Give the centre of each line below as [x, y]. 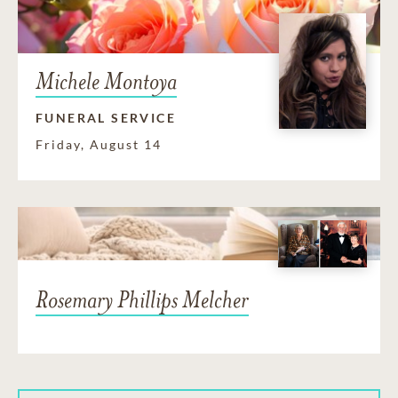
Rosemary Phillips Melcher [142, 300]
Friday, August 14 [99, 144]
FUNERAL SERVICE [106, 117]
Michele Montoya [106, 81]
